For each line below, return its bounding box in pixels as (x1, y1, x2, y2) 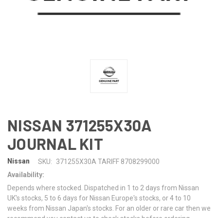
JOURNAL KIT (7, 134, 103, 153)
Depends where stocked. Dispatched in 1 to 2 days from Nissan (7, 183, 199, 192)
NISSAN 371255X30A (7, 115, 152, 134)
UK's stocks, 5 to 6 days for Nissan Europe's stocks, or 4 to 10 (7, 194, 191, 202)
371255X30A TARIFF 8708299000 (55, 157, 160, 165)
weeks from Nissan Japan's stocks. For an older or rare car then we (7, 204, 211, 212)
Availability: (7, 170, 44, 179)
